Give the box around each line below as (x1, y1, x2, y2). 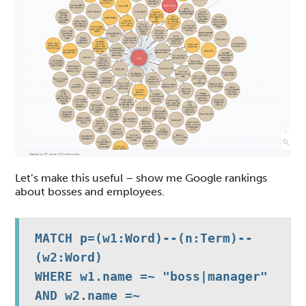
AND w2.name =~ (34, 288, 140, 303)
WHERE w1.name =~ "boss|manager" (34, 269, 268, 284)
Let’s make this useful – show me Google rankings (15, 171, 268, 185)
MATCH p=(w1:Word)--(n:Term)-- (34, 231, 253, 246)
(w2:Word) (34, 250, 102, 265)
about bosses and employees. (15, 185, 165, 199)
